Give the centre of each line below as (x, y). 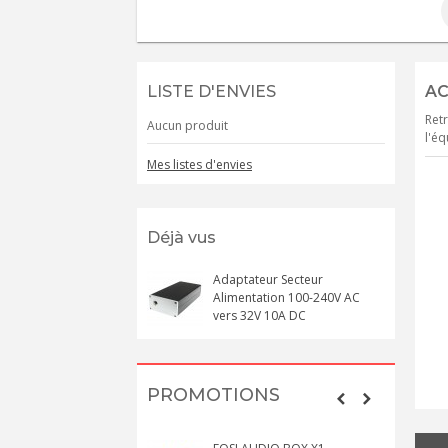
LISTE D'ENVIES (211, 91)
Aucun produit (187, 125)
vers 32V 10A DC (259, 315)
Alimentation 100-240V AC (286, 297)
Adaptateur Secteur (268, 279)
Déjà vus (181, 237)
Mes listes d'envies (199, 164)
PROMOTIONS (213, 395)
